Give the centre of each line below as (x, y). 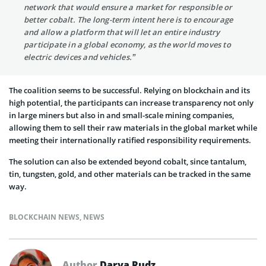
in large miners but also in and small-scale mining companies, (121, 115)
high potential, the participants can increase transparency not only (131, 102)
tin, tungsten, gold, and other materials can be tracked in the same (130, 174)
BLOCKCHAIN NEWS (44, 217)
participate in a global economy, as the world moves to (127, 44)
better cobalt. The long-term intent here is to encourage (129, 19)
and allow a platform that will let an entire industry (122, 32)
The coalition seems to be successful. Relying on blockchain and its (129, 90)
